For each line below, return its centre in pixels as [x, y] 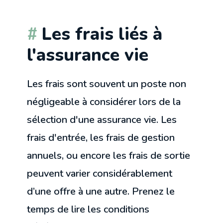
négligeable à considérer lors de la [104, 102]
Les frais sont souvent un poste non [107, 84]
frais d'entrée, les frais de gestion [101, 137]
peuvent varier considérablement [100, 173]
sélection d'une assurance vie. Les [102, 119]
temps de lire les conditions [88, 209]
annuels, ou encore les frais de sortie [109, 155]
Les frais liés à [102, 34]
